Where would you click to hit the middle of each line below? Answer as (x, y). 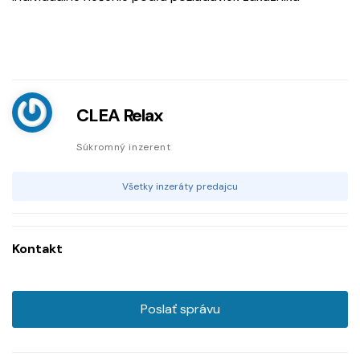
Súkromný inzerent (124, 147)
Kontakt (37, 249)
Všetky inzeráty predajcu (180, 187)
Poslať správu (180, 309)
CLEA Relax (120, 116)
